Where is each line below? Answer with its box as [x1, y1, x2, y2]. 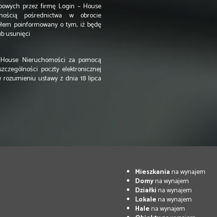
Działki [135, 185, 156, 196]
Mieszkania [135, 166, 170, 178]
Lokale [135, 194, 156, 205]
